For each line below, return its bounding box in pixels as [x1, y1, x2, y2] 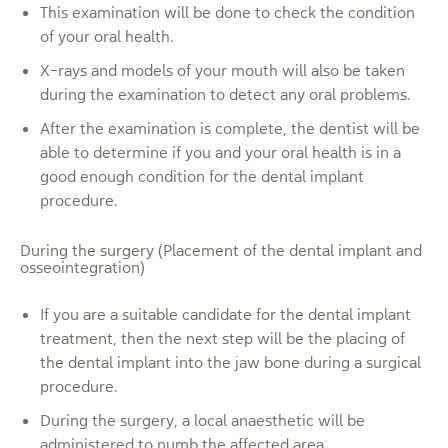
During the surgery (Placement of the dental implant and [20, 240, 422, 260]
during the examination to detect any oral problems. [40, 84, 411, 104]
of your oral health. [40, 26, 174, 46]
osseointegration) [20, 257, 145, 277]
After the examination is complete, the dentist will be [40, 118, 420, 138]
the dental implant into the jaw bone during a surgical [40, 352, 421, 372]
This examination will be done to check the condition [40, 2, 415, 22]
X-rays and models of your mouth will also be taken [40, 60, 405, 80]
